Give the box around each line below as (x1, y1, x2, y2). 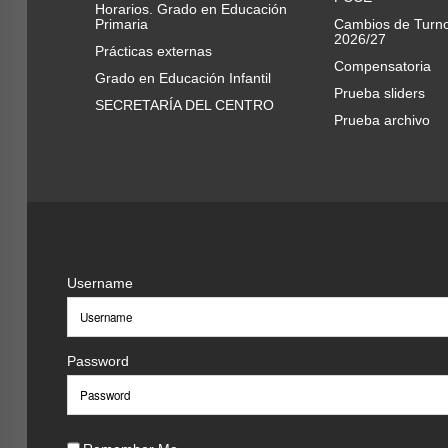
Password (66, 353, 129, 369)
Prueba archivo (333, 112, 430, 128)
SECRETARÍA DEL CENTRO (94, 97, 274, 113)
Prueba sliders (333, 85, 425, 101)
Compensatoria (333, 58, 431, 74)
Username (66, 275, 133, 291)
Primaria (94, 16, 148, 32)
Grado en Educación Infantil (94, 70, 271, 86)
